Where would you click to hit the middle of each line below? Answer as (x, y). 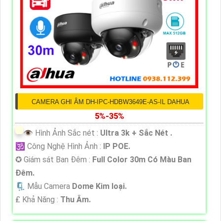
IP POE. (117, 146)
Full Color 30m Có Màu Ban (142, 159)
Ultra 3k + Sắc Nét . (136, 133)
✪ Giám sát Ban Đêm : (54, 159)
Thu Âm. (75, 199)
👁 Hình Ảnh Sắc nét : (62, 133)
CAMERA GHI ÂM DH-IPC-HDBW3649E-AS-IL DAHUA (110, 102)
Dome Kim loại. (99, 186)
